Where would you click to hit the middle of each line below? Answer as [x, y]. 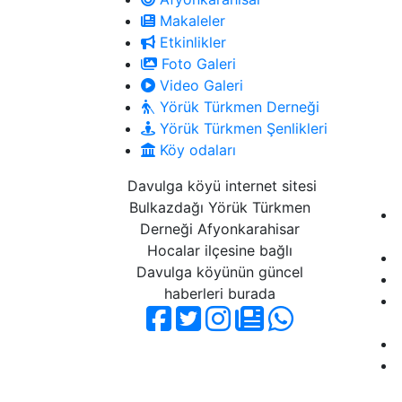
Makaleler [190, 21]
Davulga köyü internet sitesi [219, 186]
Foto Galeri [197, 64]
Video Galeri [199, 86]
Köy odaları [196, 150]
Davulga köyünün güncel [219, 272]
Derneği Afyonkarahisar [219, 229]
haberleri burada [219, 294]
